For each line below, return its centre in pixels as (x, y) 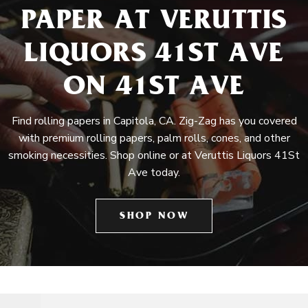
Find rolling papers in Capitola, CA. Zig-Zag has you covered (154, 121)
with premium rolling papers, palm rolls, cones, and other (154, 138)
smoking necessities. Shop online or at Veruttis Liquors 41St (154, 155)
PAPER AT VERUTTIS (154, 23)
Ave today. (154, 173)
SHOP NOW (154, 217)
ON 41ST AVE (154, 89)
